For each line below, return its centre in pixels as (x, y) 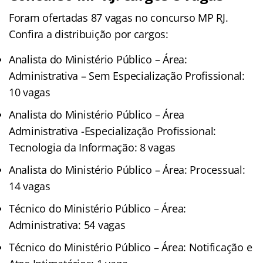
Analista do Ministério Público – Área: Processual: (127, 169)
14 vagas (30, 186)
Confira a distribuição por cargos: (89, 34)
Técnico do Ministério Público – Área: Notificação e (131, 247)
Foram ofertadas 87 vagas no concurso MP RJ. (119, 17)
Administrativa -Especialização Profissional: (113, 131)
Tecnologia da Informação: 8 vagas (92, 147)
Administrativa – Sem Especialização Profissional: (127, 75)
